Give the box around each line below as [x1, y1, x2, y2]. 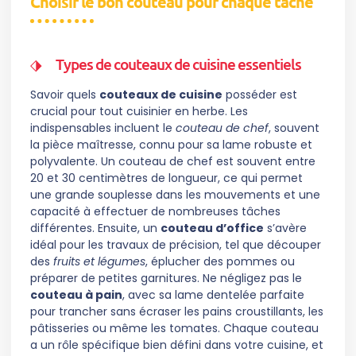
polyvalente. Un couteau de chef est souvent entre [30, 153, 315, 170]
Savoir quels [30, 87, 99, 103]
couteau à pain [30, 287, 122, 304]
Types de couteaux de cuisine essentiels [56, 54, 301, 75]
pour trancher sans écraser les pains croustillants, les [30, 304, 323, 320]
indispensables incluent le [30, 120, 176, 137]
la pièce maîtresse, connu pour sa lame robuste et [30, 137, 312, 153]
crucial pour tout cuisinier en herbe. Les [30, 103, 248, 120]
